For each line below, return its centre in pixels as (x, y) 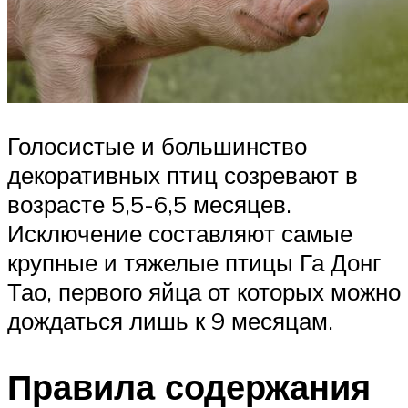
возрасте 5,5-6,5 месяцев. (149, 204)
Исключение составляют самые (180, 234)
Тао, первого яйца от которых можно (204, 292)
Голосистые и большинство (157, 146)
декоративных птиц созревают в (183, 175)
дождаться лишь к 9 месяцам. (170, 321)
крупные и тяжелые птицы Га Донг (194, 263)
